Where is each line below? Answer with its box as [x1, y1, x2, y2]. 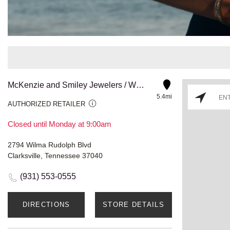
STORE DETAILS [103, 200, 164, 208]
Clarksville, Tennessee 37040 [8, 151, 103, 160]
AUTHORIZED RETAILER [8, 100, 85, 108]
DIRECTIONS [22, 200, 70, 208]
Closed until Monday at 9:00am [8, 119, 111, 128]
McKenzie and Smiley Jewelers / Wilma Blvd [136, 80, 144, 89]
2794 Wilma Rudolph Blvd [8, 140, 91, 149]
